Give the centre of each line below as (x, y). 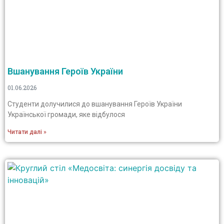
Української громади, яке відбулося (66, 114)
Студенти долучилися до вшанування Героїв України (95, 104)
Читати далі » (27, 132)
